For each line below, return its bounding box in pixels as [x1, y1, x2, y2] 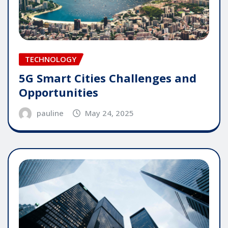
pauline [36, 108, 64, 119]
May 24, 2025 [85, 108, 134, 119]
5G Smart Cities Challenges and [19, 70, 196, 86]
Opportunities [19, 84, 98, 100]
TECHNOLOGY [25, 54, 76, 65]
